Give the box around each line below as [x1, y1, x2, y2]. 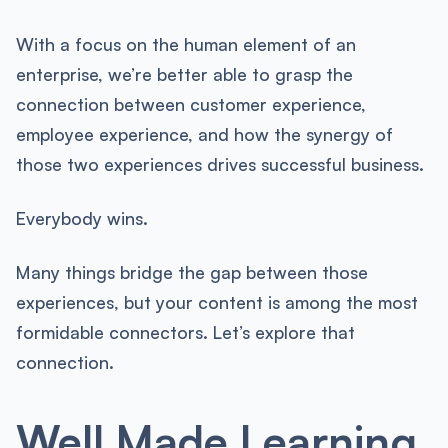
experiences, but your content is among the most [15, 290, 418, 313]
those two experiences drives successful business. [15, 153, 424, 176]
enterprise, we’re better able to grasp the [15, 63, 353, 86]
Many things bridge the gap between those [15, 260, 368, 283]
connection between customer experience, [15, 93, 366, 116]
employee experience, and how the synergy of [15, 123, 393, 146]
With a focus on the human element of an [15, 33, 356, 56]
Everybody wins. [15, 207, 148, 230]
